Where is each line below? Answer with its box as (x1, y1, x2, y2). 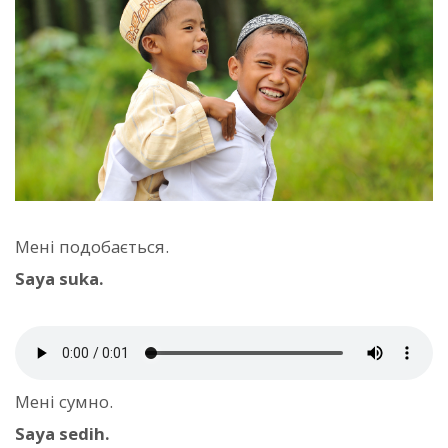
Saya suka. (15, 267, 104, 291)
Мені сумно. (15, 389, 113, 413)
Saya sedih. (15, 421, 110, 445)
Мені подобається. (15, 235, 169, 259)
